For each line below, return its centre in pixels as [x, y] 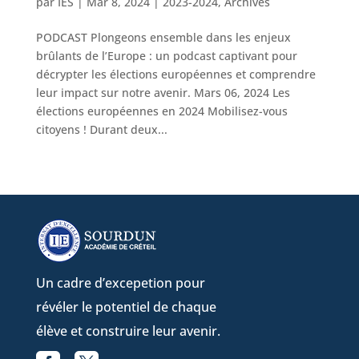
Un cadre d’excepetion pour [120, 282]
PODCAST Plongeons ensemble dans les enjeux [163, 37]
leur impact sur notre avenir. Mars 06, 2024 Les [163, 92]
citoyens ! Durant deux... [101, 129]
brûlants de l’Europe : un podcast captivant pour [166, 55]
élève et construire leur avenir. [128, 331]
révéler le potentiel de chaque [126, 307]
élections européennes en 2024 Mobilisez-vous [161, 111]
